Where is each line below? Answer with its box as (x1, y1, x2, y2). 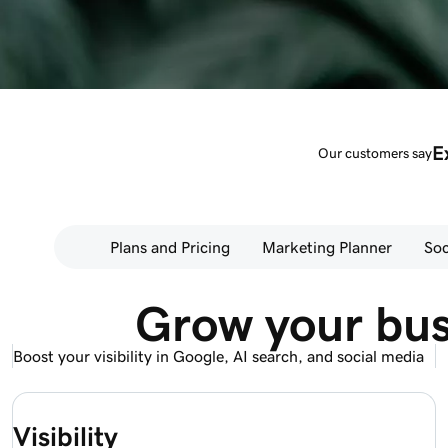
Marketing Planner (261, 239, 392, 256)
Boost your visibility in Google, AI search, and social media (13, 348, 424, 365)
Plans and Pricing (109, 239, 230, 256)
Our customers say (318, 145, 432, 160)
